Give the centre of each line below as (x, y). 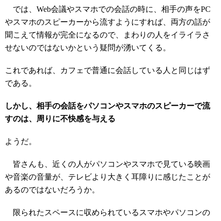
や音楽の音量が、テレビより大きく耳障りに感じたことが (108, 177)
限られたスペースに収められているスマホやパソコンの (108, 212)
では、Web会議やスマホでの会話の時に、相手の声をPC (108, 9)
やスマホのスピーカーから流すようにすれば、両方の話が (108, 22)
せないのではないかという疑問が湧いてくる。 (88, 48)
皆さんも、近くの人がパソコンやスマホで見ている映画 (108, 164)
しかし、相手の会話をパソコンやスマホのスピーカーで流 (108, 106)
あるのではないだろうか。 (52, 190)
